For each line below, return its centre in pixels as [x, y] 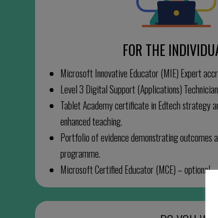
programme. [81, 153]
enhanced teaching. [91, 121]
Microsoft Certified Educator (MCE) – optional [136, 169]
